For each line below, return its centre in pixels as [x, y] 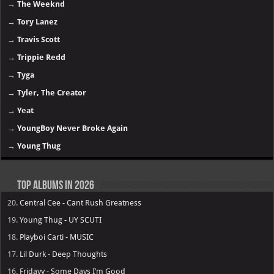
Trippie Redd [42, 57]
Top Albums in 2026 [55, 186]
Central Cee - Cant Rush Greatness [81, 203]
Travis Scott [39, 40]
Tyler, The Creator [52, 93]
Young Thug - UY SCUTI [61, 220]
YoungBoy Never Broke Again [73, 128]
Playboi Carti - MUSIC [57, 237]
